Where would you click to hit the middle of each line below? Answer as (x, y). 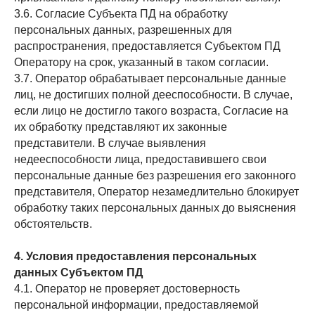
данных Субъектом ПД (78, 272)
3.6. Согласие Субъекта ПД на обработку (121, 14)
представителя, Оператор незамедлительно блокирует (156, 192)
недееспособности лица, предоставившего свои (140, 159)
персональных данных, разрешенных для (123, 30)
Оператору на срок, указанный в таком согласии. (141, 62)
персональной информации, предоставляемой (136, 305)
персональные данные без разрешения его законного (155, 175)
